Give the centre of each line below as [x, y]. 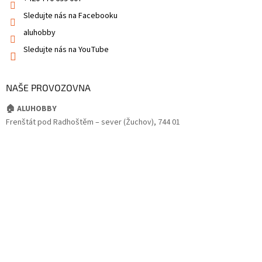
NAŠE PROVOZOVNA [48, 88]
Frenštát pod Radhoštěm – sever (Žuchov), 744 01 [93, 123]
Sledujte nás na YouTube [66, 50]
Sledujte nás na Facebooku [70, 16]
